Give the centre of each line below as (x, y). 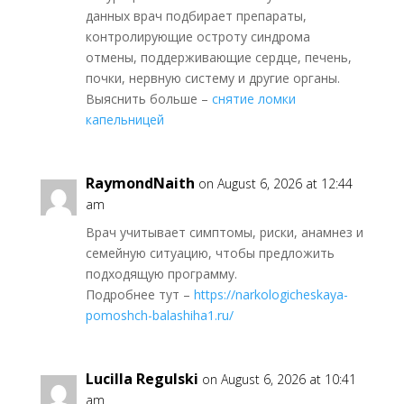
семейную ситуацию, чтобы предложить (210, 253)
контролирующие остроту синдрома (197, 37)
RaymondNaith (140, 184)
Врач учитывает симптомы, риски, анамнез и (224, 233)
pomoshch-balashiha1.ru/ (159, 316)
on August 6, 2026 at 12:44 (275, 184)
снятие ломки (253, 99)
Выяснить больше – (148, 99)
